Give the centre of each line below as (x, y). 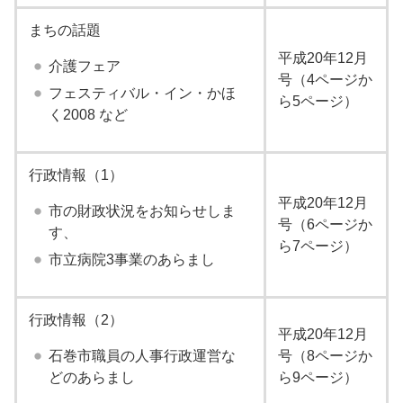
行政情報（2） (76, 320)
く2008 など (88, 115)
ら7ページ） (318, 246)
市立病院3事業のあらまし (131, 260)
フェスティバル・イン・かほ (142, 93)
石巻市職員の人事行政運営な (142, 356)
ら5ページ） (318, 101)
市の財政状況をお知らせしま (142, 211)
